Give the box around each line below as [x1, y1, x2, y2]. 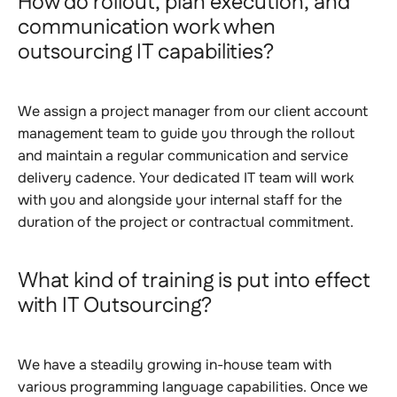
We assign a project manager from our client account [18, 102, 368, 121]
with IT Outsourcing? [18, 291, 212, 321]
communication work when [18, 12, 276, 43]
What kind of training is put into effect [18, 266, 370, 296]
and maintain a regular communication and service [18, 146, 348, 165]
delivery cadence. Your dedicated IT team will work [18, 168, 354, 187]
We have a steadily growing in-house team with [18, 355, 331, 374]
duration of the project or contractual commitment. [18, 213, 354, 231]
